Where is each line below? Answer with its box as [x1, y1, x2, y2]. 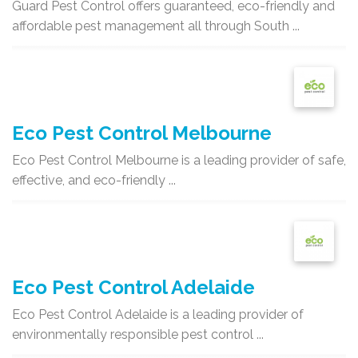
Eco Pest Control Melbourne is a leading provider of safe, [12, 153, 346, 169]
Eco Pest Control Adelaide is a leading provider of [12, 307, 304, 323]
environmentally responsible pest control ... [12, 327, 264, 343]
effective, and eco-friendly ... [12, 173, 176, 189]
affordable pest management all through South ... [12, 18, 300, 34]
